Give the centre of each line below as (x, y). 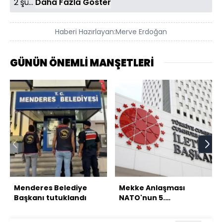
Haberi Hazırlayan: (85, 31)
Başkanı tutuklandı (50, 197)
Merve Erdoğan (141, 31)
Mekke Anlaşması (152, 188)
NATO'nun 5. (142, 197)
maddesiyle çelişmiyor (162, 207)
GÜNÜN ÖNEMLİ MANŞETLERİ (82, 63)
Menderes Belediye (51, 188)
